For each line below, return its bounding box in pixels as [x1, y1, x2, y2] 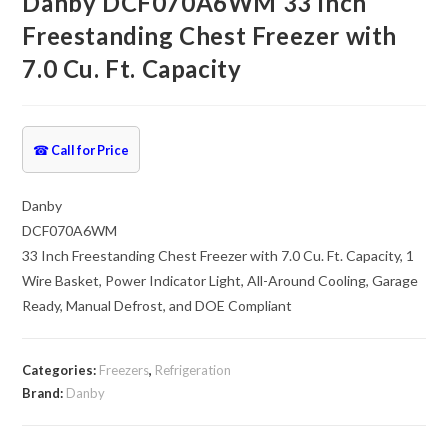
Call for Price [51, 143, 130, 158]
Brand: [22, 385, 67, 401]
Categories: [22, 362, 100, 378]
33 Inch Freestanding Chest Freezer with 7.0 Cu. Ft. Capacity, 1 [22, 247, 415, 264]
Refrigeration [155, 362, 232, 378]
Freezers [99, 362, 150, 378]
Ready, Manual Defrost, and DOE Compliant [22, 297, 293, 314]
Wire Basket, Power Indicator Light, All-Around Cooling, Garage [22, 272, 419, 289]
